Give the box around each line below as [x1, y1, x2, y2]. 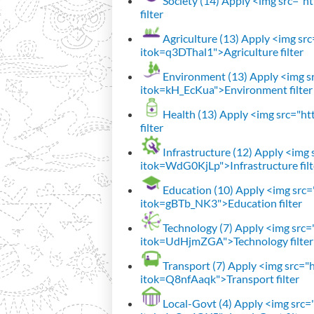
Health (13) [163, 107, 217, 121]
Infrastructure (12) [163, 144, 252, 158]
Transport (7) [163, 258, 226, 272]
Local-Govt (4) [163, 296, 232, 310]
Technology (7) [163, 220, 233, 234]
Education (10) [163, 182, 233, 196]
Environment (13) [163, 69, 247, 83]
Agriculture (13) [163, 31, 239, 45]
